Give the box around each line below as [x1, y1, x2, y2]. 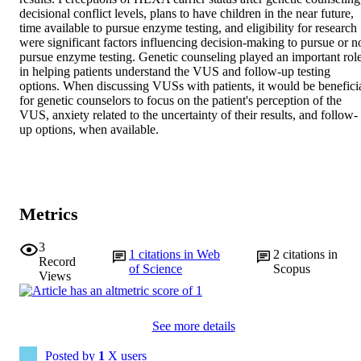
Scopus [272, 261, 310, 276]
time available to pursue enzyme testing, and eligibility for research [19, 21, 357, 35]
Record [39, 254, 76, 268]
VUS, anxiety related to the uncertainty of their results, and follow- [19, 108, 358, 122]
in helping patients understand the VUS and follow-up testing [19, 64, 330, 79]
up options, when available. [19, 122, 159, 137]
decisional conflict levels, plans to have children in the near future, [19, 6, 354, 21]
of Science [129, 261, 183, 276]
